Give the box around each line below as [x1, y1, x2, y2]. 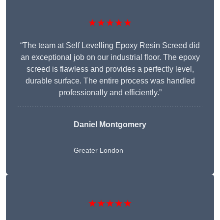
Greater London [74, 146, 123, 155]
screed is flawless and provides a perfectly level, [26, 65, 194, 74]
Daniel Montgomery [74, 120, 146, 129]
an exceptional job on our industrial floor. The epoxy [20, 53, 200, 62]
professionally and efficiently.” [58, 88, 162, 97]
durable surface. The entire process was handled [25, 77, 195, 85]
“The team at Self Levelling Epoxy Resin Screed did [20, 41, 200, 50]
